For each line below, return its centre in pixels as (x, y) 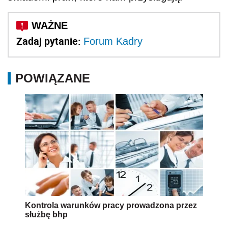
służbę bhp (46, 214)
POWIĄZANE (53, 78)
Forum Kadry (113, 41)
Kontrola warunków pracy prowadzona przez (111, 205)
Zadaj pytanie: (50, 41)
